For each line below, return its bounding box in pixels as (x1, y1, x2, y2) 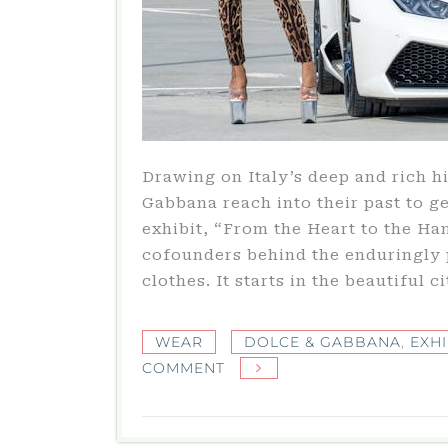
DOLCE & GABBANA (244, 332, 401, 351)
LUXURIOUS (224, 383, 318, 402)
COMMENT (142, 358, 225, 377)
